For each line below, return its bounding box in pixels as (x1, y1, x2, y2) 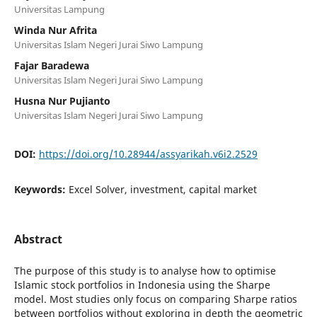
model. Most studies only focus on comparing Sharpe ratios (13, 292, 297, 306)
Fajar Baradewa (13, 58, 89, 72)
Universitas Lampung (13, 2, 105, 16)
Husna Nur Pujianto (13, 93, 110, 108)
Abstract (13, 231, 62, 247)
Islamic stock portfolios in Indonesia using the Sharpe (13, 277, 270, 292)
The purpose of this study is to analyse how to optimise (13, 263, 276, 277)
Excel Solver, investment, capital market (68, 182, 257, 196)
